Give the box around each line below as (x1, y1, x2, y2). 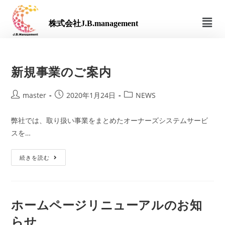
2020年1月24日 (66, 90, 116, 100)
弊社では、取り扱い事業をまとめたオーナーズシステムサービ (11, 116, 208, 126)
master (23, 90, 47, 100)
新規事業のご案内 (11, 63, 111, 80)
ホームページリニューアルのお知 (11, 196, 202, 213)
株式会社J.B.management (48, 19, 138, 28)
